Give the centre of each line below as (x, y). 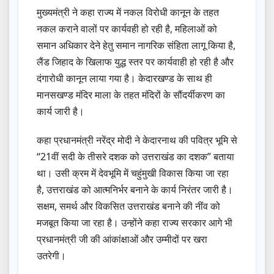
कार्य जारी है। (61, 112)
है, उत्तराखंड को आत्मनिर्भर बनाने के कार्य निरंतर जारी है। (135, 190)
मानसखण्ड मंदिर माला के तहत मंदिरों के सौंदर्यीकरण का (131, 95)
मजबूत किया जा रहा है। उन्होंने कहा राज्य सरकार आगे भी (135, 223)
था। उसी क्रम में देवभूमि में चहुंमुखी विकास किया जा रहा (133, 173)
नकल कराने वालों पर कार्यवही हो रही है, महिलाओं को (127, 29)
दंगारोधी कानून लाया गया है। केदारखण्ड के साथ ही (124, 79)
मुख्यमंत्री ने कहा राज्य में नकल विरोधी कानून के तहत (128, 13)
